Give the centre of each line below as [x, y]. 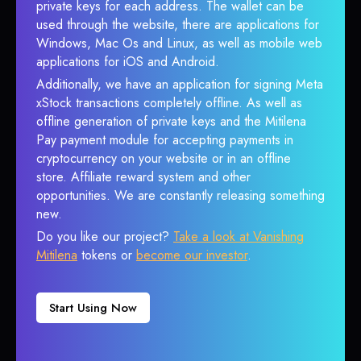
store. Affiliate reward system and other [143, 177]
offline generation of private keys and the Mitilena [171, 121]
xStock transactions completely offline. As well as [169, 103]
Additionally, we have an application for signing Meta [180, 84]
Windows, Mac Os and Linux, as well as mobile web [179, 43]
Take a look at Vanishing [239, 237]
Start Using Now [93, 308]
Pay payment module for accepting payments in [165, 140]
